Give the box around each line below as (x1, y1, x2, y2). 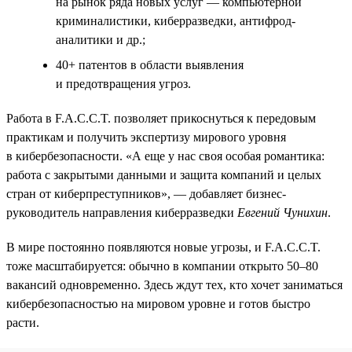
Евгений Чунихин (237, 205, 328, 219)
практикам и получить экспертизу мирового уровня (6, 130, 286, 144)
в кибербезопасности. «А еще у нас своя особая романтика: (6, 148, 324, 163)
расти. (6, 315, 39, 329)
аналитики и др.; (56, 32, 145, 46)
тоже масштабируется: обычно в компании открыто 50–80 (6, 258, 318, 273)
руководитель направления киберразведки (6, 205, 237, 219)
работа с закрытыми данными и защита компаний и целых (6, 167, 321, 181)
